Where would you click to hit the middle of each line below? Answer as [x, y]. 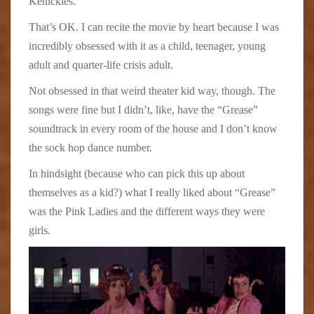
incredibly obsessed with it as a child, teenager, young [147, 46]
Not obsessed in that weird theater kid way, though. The [152, 91]
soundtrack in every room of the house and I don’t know [153, 129]
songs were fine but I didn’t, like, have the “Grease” [143, 110]
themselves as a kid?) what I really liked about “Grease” [152, 193]
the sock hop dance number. [90, 148]
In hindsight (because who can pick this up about [137, 174]
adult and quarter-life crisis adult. [101, 65]
